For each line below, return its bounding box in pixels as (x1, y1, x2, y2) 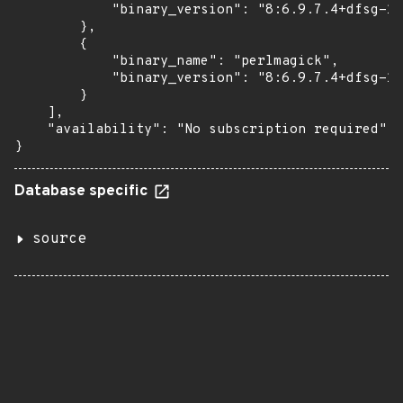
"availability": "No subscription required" (14, 121, 387, 139)
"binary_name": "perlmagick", (14, 53, 338, 70)
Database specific (14, 182, 152, 201)
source (32, 230, 86, 248)
